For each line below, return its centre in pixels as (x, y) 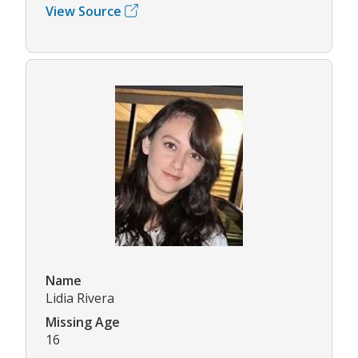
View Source (84, 11)
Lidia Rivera (80, 298)
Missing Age (83, 322)
